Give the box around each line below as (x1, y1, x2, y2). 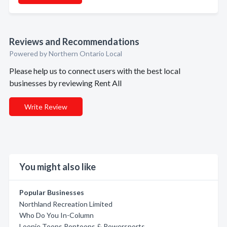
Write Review (24, 102, 67, 111)
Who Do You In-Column (19, 211, 94, 219)
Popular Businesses (19, 188, 84, 197)
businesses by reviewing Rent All (9, 78, 122, 88)
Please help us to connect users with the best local (9, 66, 180, 75)
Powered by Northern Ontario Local (9, 49, 122, 58)
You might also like (19, 161, 96, 172)
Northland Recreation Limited (19, 200, 112, 208)
